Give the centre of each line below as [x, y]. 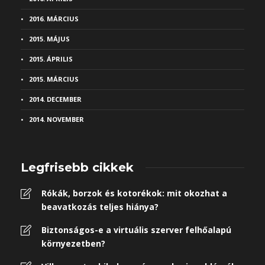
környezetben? [73, 243]
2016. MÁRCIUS [54, 19]
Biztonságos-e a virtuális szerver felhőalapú [136, 230]
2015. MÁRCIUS [54, 79]
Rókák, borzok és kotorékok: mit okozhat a [134, 193]
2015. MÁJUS [49, 39]
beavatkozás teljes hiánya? [100, 207]
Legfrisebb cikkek [77, 167]
